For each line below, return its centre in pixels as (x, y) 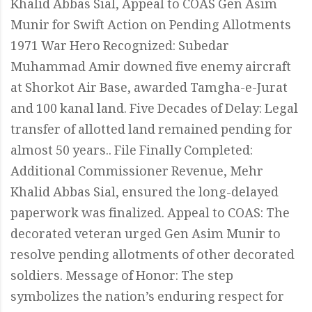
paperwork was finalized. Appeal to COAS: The (150, 215)
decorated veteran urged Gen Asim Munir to (146, 236)
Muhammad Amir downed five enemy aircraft (151, 69)
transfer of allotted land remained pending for (151, 131)
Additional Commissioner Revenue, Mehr (137, 173)
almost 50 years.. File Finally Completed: (132, 152)
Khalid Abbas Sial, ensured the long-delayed (145, 194)
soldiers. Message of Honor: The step (122, 278)
